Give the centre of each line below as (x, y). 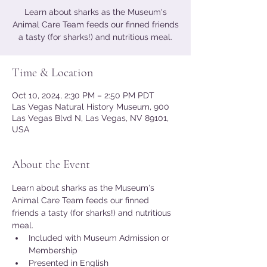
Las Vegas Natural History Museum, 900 (91, 107)
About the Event (51, 164)
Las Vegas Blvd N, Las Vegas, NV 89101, (90, 118)
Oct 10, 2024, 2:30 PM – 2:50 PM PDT (83, 95)
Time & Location (52, 73)
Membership (53, 250)
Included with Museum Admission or (100, 238)
